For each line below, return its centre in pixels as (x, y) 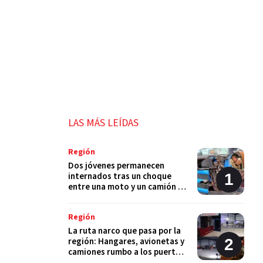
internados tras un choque (120, 176)
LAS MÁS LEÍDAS (103, 123)
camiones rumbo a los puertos (127, 252)
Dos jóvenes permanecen (116, 166)
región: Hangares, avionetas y (126, 242)
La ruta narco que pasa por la (124, 231)
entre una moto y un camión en (128, 187)
